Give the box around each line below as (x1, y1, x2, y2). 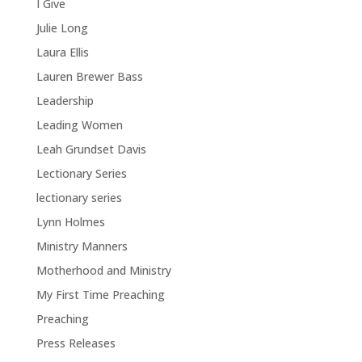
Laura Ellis (36, 44, 89, 60)
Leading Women (36, 117, 123, 133)
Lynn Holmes (36, 214, 105, 229)
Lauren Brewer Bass (36, 69, 143, 84)
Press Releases (36, 335, 116, 351)
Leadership (36, 93, 94, 108)
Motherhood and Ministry (36, 263, 171, 278)
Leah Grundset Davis (36, 141, 146, 157)
